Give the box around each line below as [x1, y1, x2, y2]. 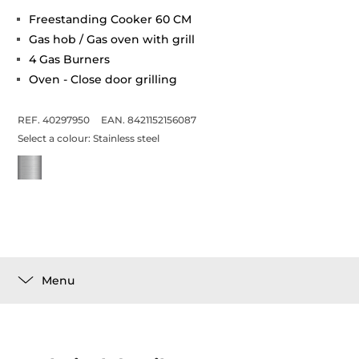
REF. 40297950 [18, 114, 91, 126]
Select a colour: [18, 132, 94, 144]
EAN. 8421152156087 [101, 114, 197, 126]
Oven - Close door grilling [29, 72, 178, 87]
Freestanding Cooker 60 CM [29, 12, 192, 26]
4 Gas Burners [29, 52, 111, 67]
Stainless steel [93, 132, 160, 144]
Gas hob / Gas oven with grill [29, 32, 196, 46]
